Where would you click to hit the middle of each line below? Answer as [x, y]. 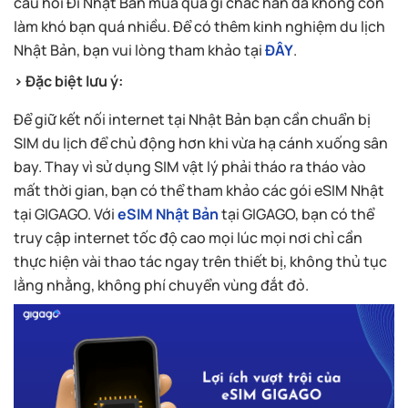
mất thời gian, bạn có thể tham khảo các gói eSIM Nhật [199, 190]
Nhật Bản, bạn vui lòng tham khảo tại [139, 50]
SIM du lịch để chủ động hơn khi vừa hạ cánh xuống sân [201, 143]
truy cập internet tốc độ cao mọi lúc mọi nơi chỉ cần [188, 237]
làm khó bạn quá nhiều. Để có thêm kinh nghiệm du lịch [199, 26]
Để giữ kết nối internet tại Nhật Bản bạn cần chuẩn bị [192, 119]
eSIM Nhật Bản [168, 214]
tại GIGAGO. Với [66, 214]
